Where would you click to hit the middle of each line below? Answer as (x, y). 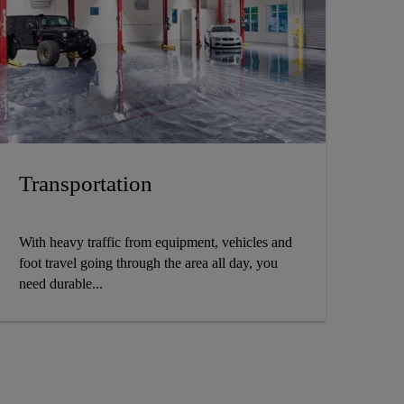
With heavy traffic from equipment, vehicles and (155, 243)
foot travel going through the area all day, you (148, 263)
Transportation (85, 184)
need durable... (60, 284)
